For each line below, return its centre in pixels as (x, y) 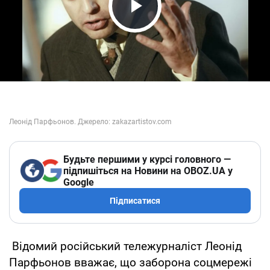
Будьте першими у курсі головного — (147, 159)
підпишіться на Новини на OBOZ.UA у (148, 171)
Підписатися (135, 200)
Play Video (169, 29)
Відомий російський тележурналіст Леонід (125, 246)
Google (79, 182)
